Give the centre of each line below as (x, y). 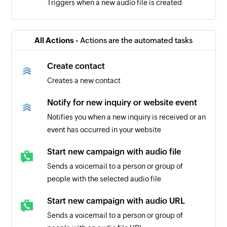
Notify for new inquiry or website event (122, 102)
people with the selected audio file (104, 179)
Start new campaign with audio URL (116, 201)
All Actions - (57, 40)
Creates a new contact (84, 80)
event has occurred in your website (104, 129)
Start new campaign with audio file (114, 152)
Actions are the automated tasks (136, 40)
